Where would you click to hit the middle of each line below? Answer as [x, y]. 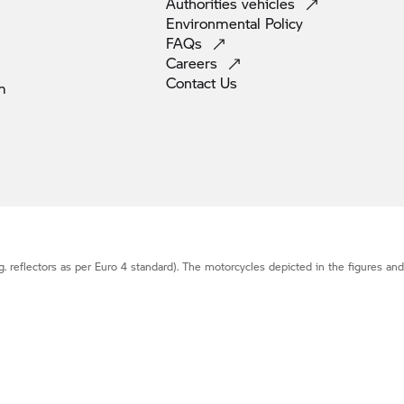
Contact [193, 83]
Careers [194, 63]
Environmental [216, 23]
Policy [284, 23]
